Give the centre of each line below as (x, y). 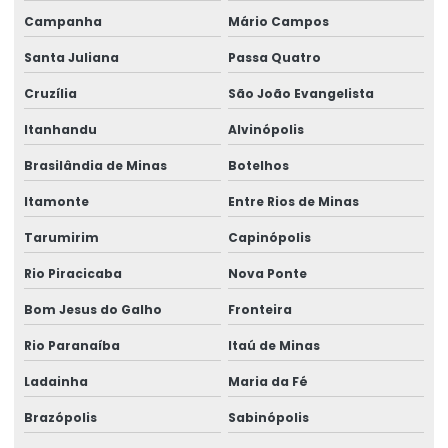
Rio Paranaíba (72, 345)
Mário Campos (278, 21)
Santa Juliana (71, 57)
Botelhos (258, 165)
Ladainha (56, 381)
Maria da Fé (267, 381)
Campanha (63, 21)
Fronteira (259, 309)
